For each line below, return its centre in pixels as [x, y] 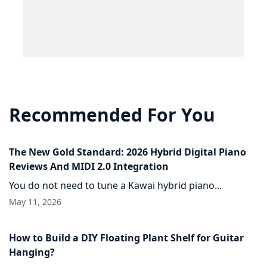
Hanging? [32, 252]
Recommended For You [112, 115]
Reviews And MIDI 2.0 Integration [89, 167]
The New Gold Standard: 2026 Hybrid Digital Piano [128, 152]
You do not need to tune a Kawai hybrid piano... [115, 186]
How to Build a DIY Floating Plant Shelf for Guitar [126, 238]
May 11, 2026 [35, 202]
